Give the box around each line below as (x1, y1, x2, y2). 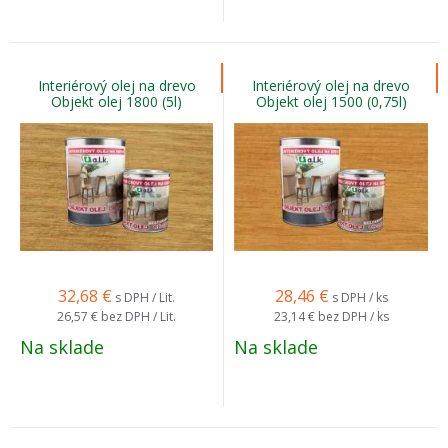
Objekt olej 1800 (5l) (51, 92, 182, 111)
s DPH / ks (331, 289, 388, 306)
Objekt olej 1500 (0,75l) (255, 92, 407, 111)
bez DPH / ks (317, 308, 389, 325)
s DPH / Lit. (115, 289, 175, 306)
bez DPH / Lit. (101, 308, 176, 325)
